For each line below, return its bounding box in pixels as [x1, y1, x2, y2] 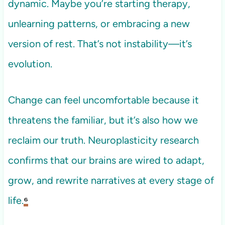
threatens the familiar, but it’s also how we [8, 114, 198, 127]
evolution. [8, 58, 52, 70]
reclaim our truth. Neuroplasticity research [8, 134, 199, 147]
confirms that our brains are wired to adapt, [8, 154, 204, 167]
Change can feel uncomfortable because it [8, 94, 199, 106]
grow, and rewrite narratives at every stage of [8, 174, 214, 187]
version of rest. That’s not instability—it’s [8, 38, 192, 50]
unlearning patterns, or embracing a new [8, 18, 190, 30]
